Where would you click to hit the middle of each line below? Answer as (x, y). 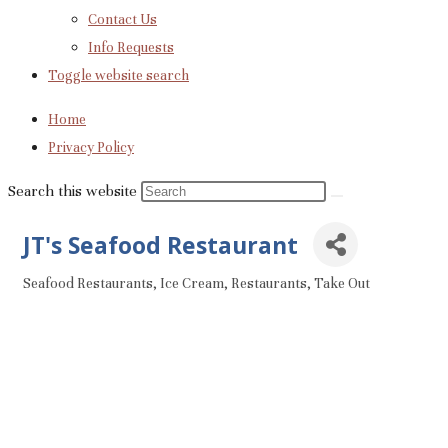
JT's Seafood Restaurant (160, 244)
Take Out (342, 283)
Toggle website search (118, 75)
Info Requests (131, 47)
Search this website (74, 191)
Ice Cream (192, 283)
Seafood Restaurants (88, 283)
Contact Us (122, 19)
